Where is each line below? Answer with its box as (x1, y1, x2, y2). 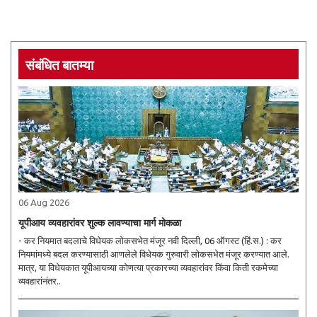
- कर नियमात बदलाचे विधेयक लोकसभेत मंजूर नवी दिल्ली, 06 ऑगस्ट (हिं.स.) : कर (18, 236, 168, 246)
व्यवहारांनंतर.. (18, 276, 61, 286)
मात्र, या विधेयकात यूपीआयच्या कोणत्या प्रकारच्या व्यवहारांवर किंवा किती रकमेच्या (18, 263, 278, 272)
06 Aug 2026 (18, 197, 69, 207)
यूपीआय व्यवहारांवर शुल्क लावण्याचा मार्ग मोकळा (18, 217, 181, 229)
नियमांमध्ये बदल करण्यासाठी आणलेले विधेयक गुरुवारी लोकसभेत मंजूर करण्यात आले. (18, 249, 289, 259)
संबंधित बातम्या (25, 54, 93, 74)
